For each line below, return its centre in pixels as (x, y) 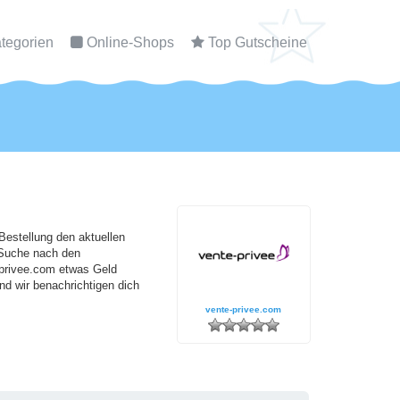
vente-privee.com (244, 309)
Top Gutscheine (258, 42)
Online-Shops (130, 42)
